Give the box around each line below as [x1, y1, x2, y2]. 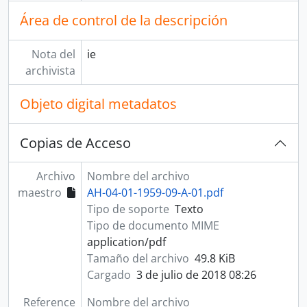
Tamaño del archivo [86, 251, 189, 266]
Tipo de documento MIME [86, 218, 219, 233]
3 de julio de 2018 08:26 [136, 267, 256, 282]
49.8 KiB [194, 251, 235, 266]
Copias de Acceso [20, 134, 131, 152]
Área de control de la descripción [20, 11, 228, 29]
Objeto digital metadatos [20, 95, 177, 113]
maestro [17, 185, 62, 200]
